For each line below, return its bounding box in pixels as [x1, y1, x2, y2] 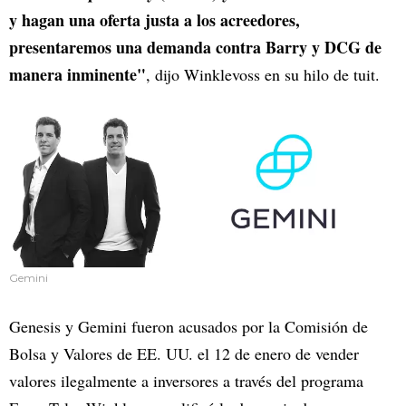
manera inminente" [9, 63, 146, 87]
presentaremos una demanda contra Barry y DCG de [9, 35, 382, 60]
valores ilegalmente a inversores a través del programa [9, 370, 363, 392]
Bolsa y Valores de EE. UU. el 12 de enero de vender [9, 343, 359, 365]
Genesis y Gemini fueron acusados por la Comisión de [9, 315, 368, 338]
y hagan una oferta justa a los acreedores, [9, 8, 300, 33]
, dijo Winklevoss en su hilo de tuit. [146, 63, 380, 86]
